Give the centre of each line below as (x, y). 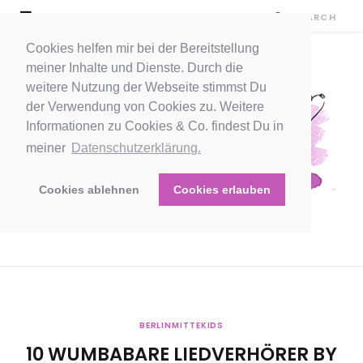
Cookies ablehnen (90, 190)
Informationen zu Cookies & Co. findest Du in (155, 126)
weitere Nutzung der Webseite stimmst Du (146, 87)
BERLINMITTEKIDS (181, 326)
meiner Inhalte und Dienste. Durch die (135, 68)
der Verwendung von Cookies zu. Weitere (145, 107)
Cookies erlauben (222, 190)
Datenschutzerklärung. (137, 148)
